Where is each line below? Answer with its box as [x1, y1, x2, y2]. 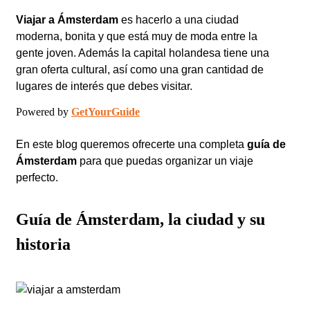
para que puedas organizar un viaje [80, 155, 253, 167]
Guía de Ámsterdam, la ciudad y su [16, 210, 265, 228]
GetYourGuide [71, 106, 140, 118]
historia [16, 235, 71, 253]
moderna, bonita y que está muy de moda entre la [16, 30, 257, 42]
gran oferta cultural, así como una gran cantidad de [16, 64, 264, 75]
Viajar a [16, 14, 57, 26]
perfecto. [16, 172, 58, 183]
